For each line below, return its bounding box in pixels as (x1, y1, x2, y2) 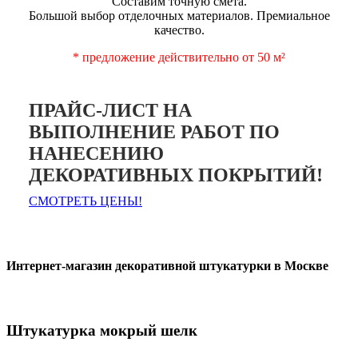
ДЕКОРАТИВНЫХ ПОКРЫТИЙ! (29, 164, 323, 185)
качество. (153, 22, 205, 37)
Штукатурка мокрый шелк (6, 321, 197, 339)
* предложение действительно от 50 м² (73, 50, 285, 64)
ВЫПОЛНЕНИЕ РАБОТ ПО (29, 121, 280, 142)
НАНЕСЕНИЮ (29, 142, 164, 164)
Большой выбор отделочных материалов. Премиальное (28, 8, 330, 22)
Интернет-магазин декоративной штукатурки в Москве (6, 258, 328, 272)
